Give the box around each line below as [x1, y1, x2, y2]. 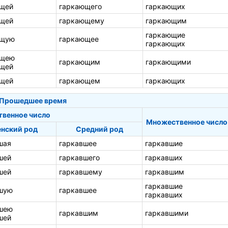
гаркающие [146, 30, 185, 39]
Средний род [75, 124, 123, 133]
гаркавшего [59, 153, 100, 162]
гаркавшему [59, 167, 102, 176]
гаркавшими [145, 208, 188, 217]
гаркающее [59, 34, 99, 43]
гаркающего [59, 2, 102, 11]
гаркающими [146, 57, 191, 66]
